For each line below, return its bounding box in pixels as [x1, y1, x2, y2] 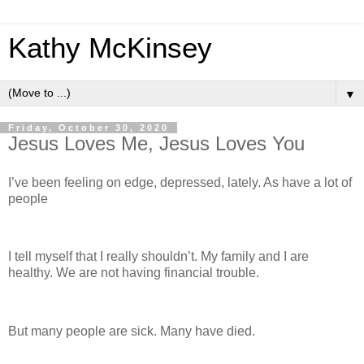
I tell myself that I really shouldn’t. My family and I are [8, 249, 309, 264]
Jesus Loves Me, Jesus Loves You [8, 132, 305, 154]
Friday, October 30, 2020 [8, 123, 169, 132]
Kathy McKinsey [8, 32, 212, 63]
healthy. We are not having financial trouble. [8, 266, 259, 280]
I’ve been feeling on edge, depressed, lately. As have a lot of [8, 175, 352, 189]
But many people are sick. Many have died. [8, 324, 255, 339]
